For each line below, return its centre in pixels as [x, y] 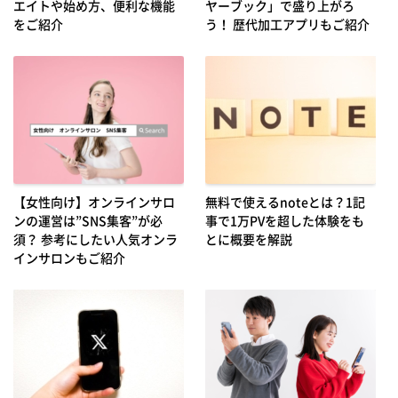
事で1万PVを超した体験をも [284, 220]
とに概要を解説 [248, 239]
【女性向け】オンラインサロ [94, 201]
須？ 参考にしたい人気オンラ [96, 239]
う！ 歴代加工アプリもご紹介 [287, 24]
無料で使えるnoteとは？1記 [285, 201]
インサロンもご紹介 [69, 257]
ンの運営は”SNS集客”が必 [88, 220]
